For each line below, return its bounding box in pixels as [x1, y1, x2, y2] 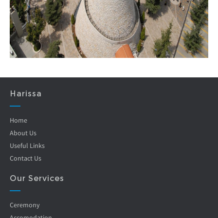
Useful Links [10, 141, 45, 150]
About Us [10, 128, 36, 137]
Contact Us [10, 154, 41, 163]
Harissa [10, 89, 42, 98]
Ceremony [10, 200, 40, 209]
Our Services [10, 174, 64, 183]
